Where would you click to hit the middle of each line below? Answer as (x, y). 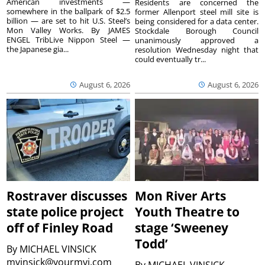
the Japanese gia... (38, 49)
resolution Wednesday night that (197, 50)
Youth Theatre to (188, 211)
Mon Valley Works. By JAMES (68, 30)
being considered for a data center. (197, 22)
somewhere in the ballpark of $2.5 (68, 12)
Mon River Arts (181, 195)
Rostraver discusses (67, 195)
